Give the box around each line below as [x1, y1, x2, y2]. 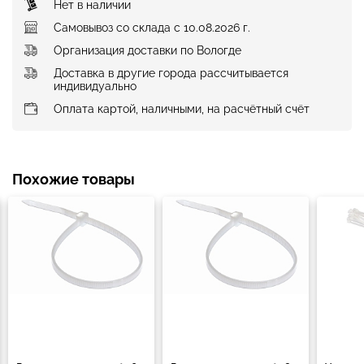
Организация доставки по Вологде [54, 43, 241, 57]
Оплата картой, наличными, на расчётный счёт [54, 102, 310, 115]
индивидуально [54, 79, 136, 93]
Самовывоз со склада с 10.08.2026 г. [54, 20, 250, 34]
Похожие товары [12, 170, 135, 188]
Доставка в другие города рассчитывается [54, 66, 288, 80]
